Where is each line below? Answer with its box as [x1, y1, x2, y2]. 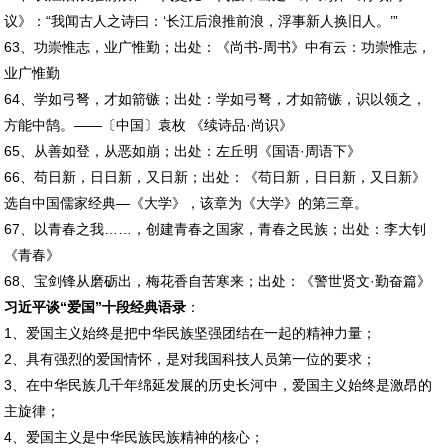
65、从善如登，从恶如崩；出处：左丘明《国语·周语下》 [4, 142, 362, 159]
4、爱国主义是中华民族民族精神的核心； [4, 428, 265, 445]
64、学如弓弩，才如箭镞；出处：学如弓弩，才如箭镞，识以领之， [4, 90, 427, 107]
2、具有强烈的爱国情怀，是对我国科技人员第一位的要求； [4, 350, 377, 367]
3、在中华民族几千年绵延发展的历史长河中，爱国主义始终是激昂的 [4, 376, 433, 393]
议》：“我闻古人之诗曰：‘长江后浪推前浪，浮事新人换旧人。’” [4, 12, 399, 29]
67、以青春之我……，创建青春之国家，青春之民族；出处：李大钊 [4, 220, 427, 237]
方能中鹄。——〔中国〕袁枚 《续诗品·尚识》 [4, 116, 294, 133]
